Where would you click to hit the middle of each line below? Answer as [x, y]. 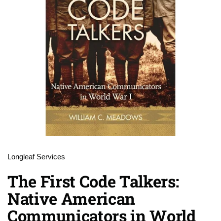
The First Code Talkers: [93, 181]
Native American [72, 199]
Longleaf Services [36, 157]
